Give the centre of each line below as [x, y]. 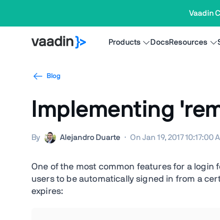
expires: [48, 192]
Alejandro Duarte [90, 137]
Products [125, 42]
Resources [188, 42]
